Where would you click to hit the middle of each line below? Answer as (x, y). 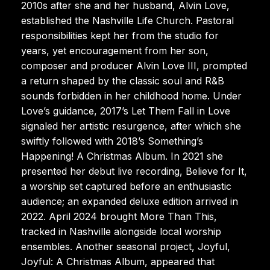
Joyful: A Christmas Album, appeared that (118, 261)
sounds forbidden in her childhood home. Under (131, 96)
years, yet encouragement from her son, (115, 50)
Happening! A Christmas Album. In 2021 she (122, 156)
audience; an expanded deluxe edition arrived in (130, 201)
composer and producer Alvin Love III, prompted (134, 65)
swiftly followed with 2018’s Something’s (112, 141)
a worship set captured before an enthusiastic (126, 186)
